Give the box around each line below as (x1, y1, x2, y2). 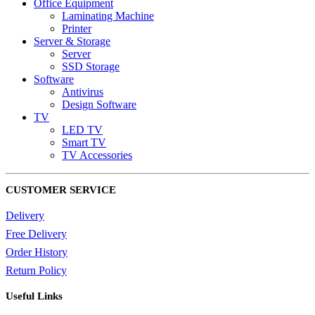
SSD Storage (62, 60, 120, 73)
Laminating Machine (62, 10, 154, 22)
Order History (6, 246, 67, 259)
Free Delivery (6, 228, 67, 240)
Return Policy (6, 264, 67, 277)
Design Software (62, 98, 136, 111)
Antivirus (62, 86, 103, 98)
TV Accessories (62, 149, 132, 162)
